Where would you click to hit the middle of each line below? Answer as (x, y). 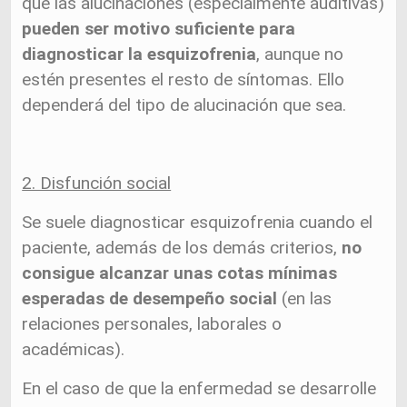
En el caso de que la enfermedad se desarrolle (199, 388)
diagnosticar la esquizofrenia (139, 54)
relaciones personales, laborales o (152, 324)
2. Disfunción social (97, 183)
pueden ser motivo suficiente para (159, 29)
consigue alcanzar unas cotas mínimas (180, 273)
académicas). (74, 349)
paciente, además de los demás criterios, (180, 248)
